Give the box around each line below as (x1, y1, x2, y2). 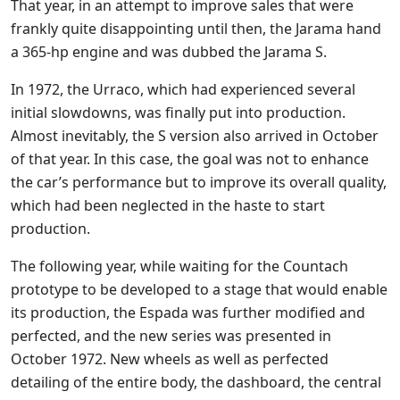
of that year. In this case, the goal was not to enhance (11, 149, 369, 170)
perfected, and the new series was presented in (11, 326, 331, 346)
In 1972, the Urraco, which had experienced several (11, 79, 355, 100)
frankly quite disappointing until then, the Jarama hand (11, 19, 381, 39)
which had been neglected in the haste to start (11, 196, 325, 216)
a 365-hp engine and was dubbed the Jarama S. (11, 42, 327, 62)
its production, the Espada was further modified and (11, 303, 365, 323)
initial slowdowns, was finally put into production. (11, 103, 346, 123)
